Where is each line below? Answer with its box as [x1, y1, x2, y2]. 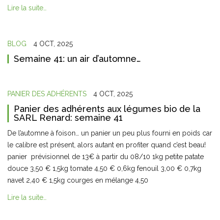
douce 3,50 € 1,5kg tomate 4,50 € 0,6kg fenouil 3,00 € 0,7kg [7, 165, 201, 172]
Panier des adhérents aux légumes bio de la [14, 104, 200, 114]
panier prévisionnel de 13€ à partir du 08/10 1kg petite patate [7, 153, 204, 161]
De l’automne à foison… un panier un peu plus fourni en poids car [7, 129, 212, 137]
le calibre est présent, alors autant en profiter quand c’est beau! [7, 141, 206, 149]
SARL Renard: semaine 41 [14, 112, 123, 123]
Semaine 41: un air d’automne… [14, 54, 141, 64]
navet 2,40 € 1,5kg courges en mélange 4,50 [7, 176, 150, 184]
